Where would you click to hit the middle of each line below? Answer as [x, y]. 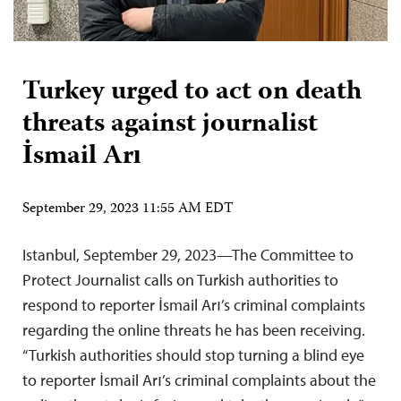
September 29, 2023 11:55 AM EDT [128, 209]
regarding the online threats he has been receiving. [194, 329]
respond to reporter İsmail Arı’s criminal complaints [194, 304]
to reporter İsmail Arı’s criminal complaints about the [199, 380]
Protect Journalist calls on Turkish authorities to [180, 279]
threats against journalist [170, 124]
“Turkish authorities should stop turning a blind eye [193, 354]
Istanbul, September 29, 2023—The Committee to [188, 254]
